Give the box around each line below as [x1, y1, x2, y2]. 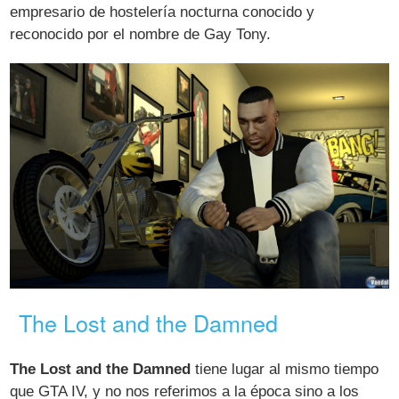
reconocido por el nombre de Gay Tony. [10, 25, 272, 43]
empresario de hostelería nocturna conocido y [10, 3, 315, 20]
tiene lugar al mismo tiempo [191, 360, 379, 378]
